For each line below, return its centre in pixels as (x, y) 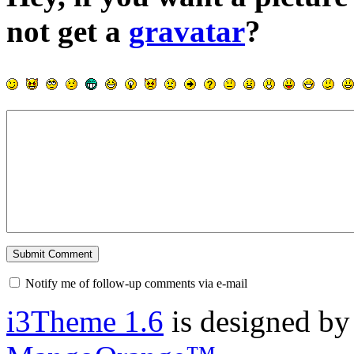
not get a (68, 32)
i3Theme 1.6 (85, 322)
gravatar (187, 32)
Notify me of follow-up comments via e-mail (136, 284)
